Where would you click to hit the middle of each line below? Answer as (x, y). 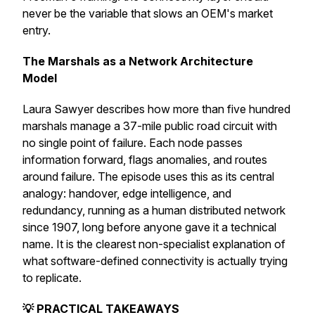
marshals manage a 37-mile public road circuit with (150, 126)
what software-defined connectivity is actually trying (155, 261)
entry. (37, 30)
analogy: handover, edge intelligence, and (127, 193)
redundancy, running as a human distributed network (154, 210)
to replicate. (52, 278)
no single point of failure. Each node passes (133, 143)
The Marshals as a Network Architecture (138, 61)
